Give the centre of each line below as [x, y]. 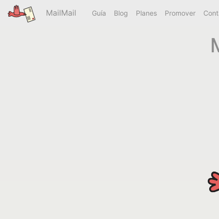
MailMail [60, 13]
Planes [147, 13]
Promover [180, 13]
